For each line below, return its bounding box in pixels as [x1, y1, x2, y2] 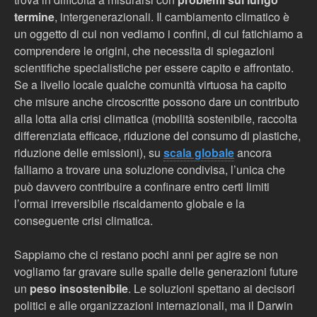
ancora [234, 144, 272, 161]
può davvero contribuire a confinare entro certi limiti [14, 178, 270, 195]
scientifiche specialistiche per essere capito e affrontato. [14, 59, 294, 76]
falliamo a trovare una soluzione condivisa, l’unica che [14, 161, 285, 178]
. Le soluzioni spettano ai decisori [128, 280, 295, 296]
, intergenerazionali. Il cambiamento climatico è [54, 8, 289, 25]
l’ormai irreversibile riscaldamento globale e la [14, 195, 245, 212]
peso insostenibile [30, 280, 128, 296]
